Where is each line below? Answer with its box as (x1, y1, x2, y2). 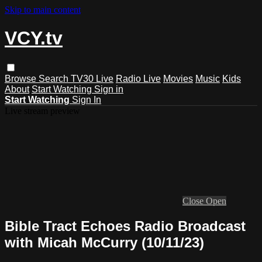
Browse (5, 73, 39, 84)
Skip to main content (5, 5, 81, 15)
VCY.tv (5, 27, 63, 49)
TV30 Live (71, 73, 113, 84)
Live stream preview (5, 105, 80, 116)
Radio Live (116, 73, 161, 84)
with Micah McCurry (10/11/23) (5, 234, 204, 250)
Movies (163, 73, 193, 84)
